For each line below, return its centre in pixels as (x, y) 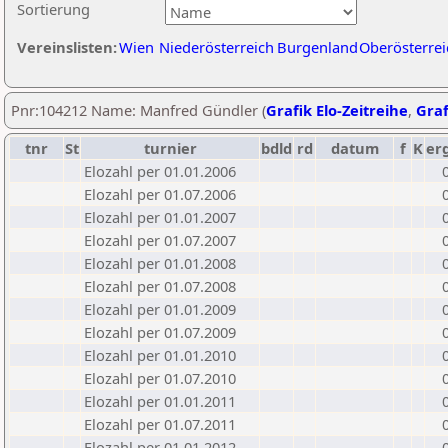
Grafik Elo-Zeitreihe (337, 110)
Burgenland (317, 47)
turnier (170, 148)
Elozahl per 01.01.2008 (160, 263)
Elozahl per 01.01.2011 (160, 401)
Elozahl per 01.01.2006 (160, 171)
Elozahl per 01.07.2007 (160, 240)
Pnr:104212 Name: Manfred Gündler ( (138, 110)
